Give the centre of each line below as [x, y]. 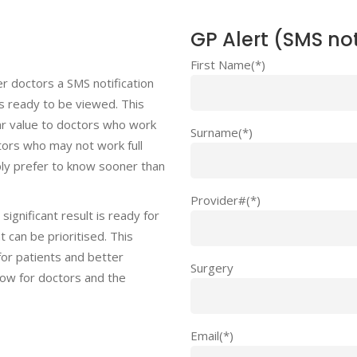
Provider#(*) [226, 200]
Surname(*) [222, 132]
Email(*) [212, 335]
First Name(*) [228, 65]
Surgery [212, 268]
